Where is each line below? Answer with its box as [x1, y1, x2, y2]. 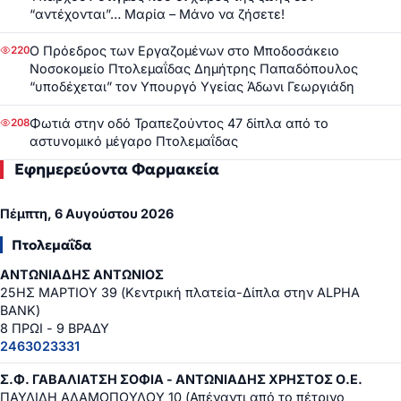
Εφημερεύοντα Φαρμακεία [14, 159, 219, 180]
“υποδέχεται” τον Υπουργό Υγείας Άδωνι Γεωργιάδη [30, 79, 354, 95]
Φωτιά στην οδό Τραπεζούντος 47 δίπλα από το [30, 115, 328, 132]
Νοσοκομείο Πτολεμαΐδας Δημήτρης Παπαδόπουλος [30, 61, 358, 77]
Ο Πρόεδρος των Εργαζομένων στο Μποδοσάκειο [30, 43, 339, 59]
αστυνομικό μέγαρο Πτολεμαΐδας [30, 133, 238, 149]
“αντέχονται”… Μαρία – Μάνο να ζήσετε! [30, 6, 285, 22]
